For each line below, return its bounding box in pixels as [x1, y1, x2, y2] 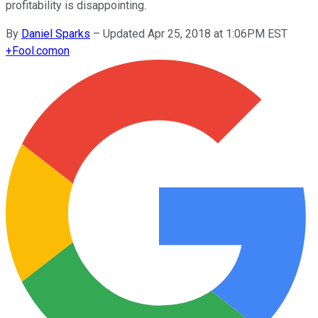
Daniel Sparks [21, 26, 90, 40]
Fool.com [12, 43, 57, 57]
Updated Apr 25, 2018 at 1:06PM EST [103, 26, 287, 40]
